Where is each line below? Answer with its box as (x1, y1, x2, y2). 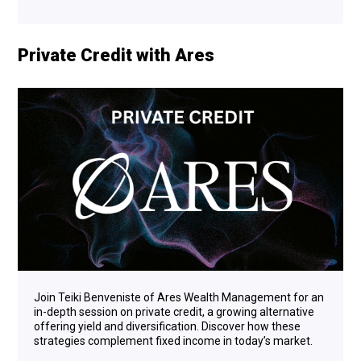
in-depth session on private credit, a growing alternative (34, 305, 314, 318)
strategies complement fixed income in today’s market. (34, 334, 313, 347)
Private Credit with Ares (18, 44, 214, 65)
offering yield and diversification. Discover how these (34, 319, 301, 333)
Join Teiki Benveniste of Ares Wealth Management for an (34, 290, 324, 304)
